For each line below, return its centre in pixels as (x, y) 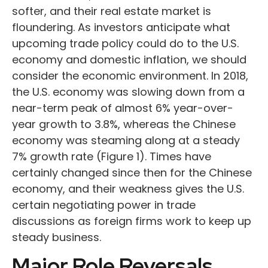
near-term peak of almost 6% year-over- (123, 108)
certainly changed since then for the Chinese (132, 173)
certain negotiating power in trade (104, 205)
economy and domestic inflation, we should (129, 60)
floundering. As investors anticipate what (121, 27)
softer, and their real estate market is (112, 11)
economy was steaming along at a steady (126, 140)
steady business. (57, 237)
